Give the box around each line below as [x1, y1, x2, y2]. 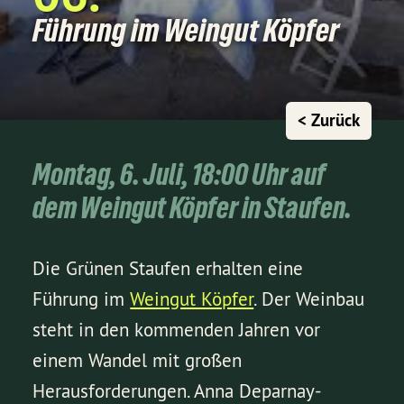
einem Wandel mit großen [32, 348, 243, 373]
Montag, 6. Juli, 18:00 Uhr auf [32, 157, 326, 191]
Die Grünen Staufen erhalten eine [32, 256, 304, 281]
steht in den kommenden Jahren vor [32, 317, 321, 343]
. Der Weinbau [253, 287, 365, 312]
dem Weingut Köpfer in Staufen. [32, 190, 353, 225]
